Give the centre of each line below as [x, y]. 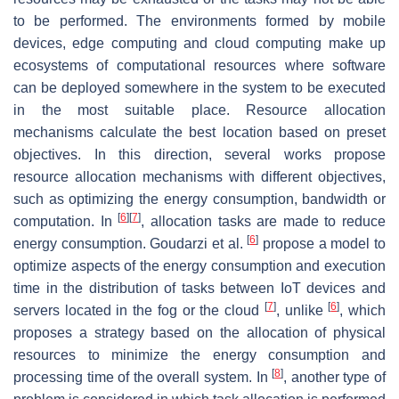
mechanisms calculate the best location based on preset [199, 132]
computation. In [66, 221]
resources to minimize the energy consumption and [199, 354]
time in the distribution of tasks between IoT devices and [199, 288]
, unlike [302, 310]
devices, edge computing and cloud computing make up [199, 43]
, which [363, 310]
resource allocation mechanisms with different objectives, [199, 176]
